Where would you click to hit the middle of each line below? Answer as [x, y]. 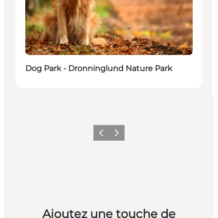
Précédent [110, 136]
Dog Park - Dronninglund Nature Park [99, 69]
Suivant [122, 136]
